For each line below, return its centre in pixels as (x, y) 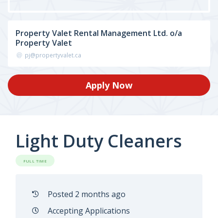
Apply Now (109, 85)
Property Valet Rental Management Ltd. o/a (99, 33)
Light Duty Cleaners (99, 141)
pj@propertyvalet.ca (53, 55)
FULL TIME (35, 161)
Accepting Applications (89, 211)
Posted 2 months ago (86, 194)
